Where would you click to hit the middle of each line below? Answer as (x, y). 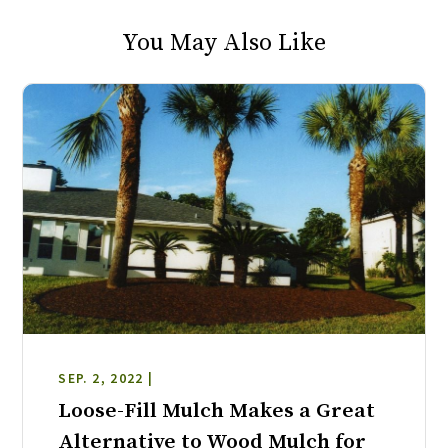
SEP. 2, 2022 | (106, 378)
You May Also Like (224, 43)
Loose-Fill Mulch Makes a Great (217, 410)
